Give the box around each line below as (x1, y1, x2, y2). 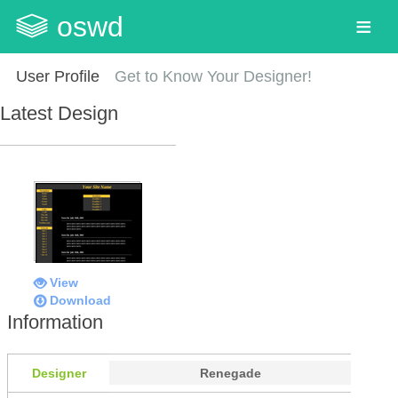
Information (7, 310, 103, 333)
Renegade (199, 366, 261, 381)
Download (50, 292, 111, 307)
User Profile (15, 68, 99, 85)
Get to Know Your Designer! (115, 68, 313, 85)
